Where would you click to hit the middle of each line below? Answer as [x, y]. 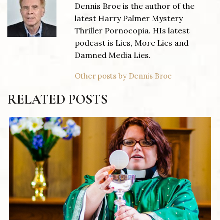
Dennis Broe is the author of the [135, 6]
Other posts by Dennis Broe [124, 76]
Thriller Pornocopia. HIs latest [132, 31]
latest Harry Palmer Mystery [129, 18]
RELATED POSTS [57, 100]
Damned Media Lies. [113, 55]
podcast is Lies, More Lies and [132, 43]
